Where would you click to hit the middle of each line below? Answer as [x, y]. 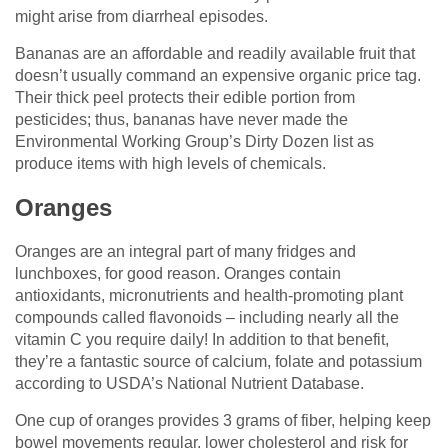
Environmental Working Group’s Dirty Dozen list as [194, 141]
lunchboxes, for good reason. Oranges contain [178, 273]
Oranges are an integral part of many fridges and [185, 251]
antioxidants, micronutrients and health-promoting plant [209, 295]
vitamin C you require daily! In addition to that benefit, [202, 339]
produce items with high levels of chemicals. [170, 163]
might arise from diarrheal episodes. [141, 16]
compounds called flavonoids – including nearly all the [207, 317]
